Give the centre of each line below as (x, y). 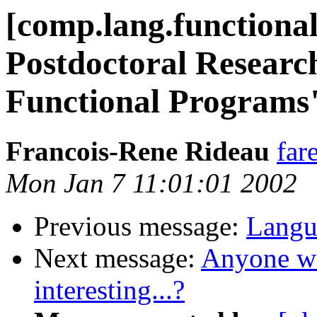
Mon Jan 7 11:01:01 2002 (151, 183)
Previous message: (140, 226)
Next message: (117, 258)
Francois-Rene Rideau (141, 151)
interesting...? (109, 290)
